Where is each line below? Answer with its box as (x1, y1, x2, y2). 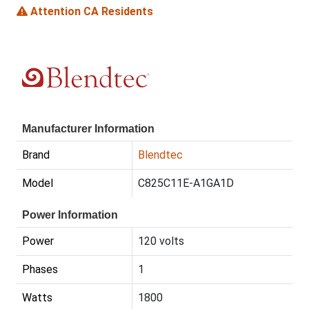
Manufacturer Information (22, 122, 154, 134)
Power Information (22, 208, 118, 221)
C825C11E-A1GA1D (138, 176, 234, 190)
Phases (22, 262, 58, 276)
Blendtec (138, 148, 183, 161)
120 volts (138, 234, 184, 248)
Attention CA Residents (28, 4, 153, 18)
